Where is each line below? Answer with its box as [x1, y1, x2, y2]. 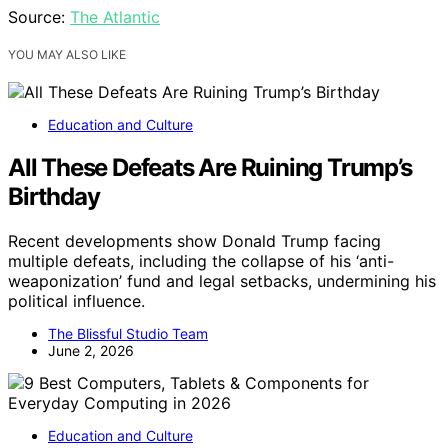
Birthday [8, 182, 100, 211]
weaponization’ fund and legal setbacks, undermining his [8, 270, 436, 291]
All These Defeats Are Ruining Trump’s [8, 153, 412, 182]
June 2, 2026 [48, 341, 134, 359]
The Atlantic [70, 7, 160, 28]
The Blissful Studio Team [48, 324, 208, 342]
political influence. [8, 290, 145, 311]
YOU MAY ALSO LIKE [8, 47, 126, 63]
